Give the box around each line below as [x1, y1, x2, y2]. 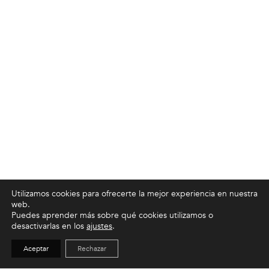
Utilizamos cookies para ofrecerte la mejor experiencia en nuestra [11, 188, 258, 199]
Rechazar [77, 244, 106, 253]
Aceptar [23, 244, 49, 253]
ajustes [86, 220, 112, 232]
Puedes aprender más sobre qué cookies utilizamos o [11, 210, 213, 221]
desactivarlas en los [11, 220, 86, 232]
